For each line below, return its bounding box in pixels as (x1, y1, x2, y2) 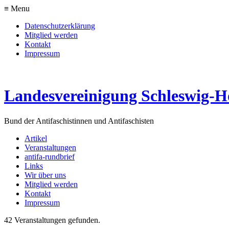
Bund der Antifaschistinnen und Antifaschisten (4, 116, 154, 125)
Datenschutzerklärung (25, 21, 95, 30)
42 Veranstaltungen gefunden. (4, 215, 100, 224)
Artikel (25, 133, 47, 143)
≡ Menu (4, 4, 30, 13)
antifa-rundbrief (25, 152, 75, 161)
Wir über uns (25, 170, 66, 179)
